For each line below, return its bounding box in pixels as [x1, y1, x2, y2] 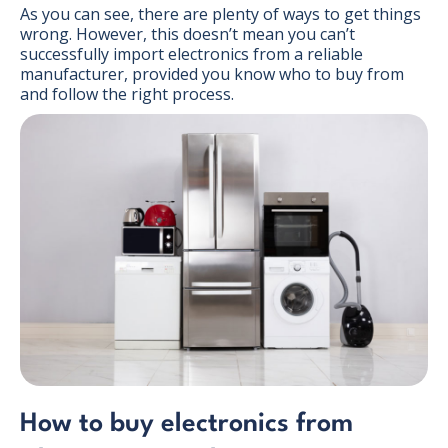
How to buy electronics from [20, 410, 353, 437]
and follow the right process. [20, 82, 234, 105]
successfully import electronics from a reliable [20, 42, 363, 65]
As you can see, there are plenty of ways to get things [20, 2, 421, 25]
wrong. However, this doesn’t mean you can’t [20, 22, 355, 45]
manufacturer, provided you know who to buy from [20, 62, 404, 85]
